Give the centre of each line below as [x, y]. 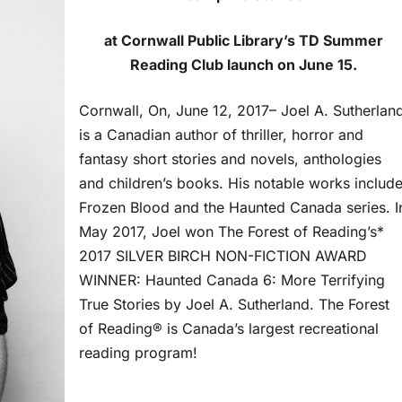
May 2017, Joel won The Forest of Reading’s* [232, 232]
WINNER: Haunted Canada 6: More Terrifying [232, 280]
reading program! [138, 353]
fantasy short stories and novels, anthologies [230, 159]
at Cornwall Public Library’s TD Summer [243, 41]
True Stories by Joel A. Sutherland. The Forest [234, 305]
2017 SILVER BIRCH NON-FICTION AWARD [223, 256]
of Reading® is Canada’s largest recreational [229, 329]
